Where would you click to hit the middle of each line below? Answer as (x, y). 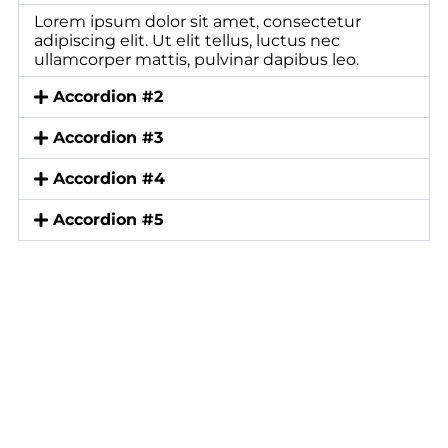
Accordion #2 (108, 97)
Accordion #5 (109, 220)
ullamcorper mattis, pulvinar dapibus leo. (196, 60)
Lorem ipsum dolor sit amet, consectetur (197, 22)
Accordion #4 (109, 179)
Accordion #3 (108, 138)
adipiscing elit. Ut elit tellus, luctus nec (187, 41)
